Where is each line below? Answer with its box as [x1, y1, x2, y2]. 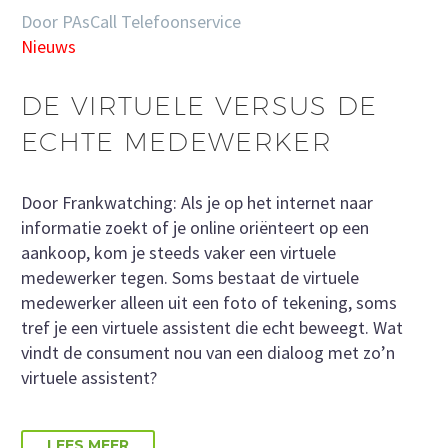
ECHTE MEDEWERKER [21, 126, 332, 158]
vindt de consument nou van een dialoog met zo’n [21, 340, 395, 364]
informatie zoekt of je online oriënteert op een [21, 215, 369, 239]
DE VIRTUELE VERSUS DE [21, 90, 378, 122]
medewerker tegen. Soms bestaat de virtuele [21, 265, 359, 289]
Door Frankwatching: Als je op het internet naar [21, 190, 373, 214]
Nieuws [21, 35, 76, 59]
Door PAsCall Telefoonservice [21, 10, 241, 34]
